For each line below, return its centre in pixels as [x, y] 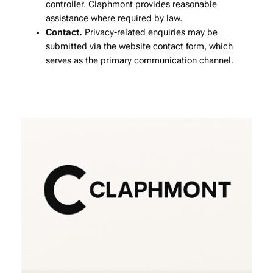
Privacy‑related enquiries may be [150, 33]
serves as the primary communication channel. [139, 61]
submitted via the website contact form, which [139, 47]
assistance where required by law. [114, 19]
